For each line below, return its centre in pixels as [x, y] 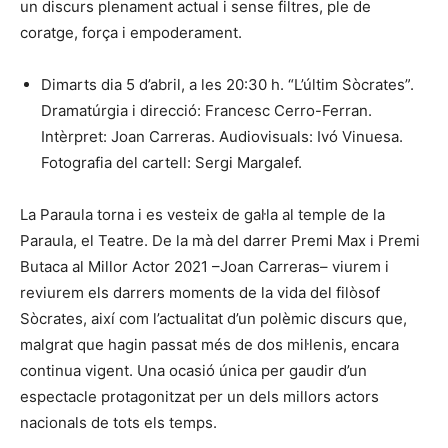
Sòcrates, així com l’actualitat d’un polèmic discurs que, [213, 318]
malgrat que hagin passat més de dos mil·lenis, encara [209, 344]
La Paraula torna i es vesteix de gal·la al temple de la [202, 214]
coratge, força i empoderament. [131, 32]
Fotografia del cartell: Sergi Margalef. [171, 162]
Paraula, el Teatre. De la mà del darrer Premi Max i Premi [220, 240]
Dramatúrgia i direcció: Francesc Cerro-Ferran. [206, 110]
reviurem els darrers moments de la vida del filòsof [200, 292]
